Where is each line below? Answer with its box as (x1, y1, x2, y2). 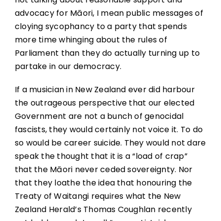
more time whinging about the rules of (14, 34, 167, 46)
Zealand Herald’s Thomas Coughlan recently (14, 204, 192, 216)
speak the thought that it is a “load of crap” (14, 150, 187, 162)
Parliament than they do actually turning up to (14, 47, 200, 59)
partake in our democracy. (14, 61, 121, 73)
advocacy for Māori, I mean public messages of (14, 7, 203, 19)
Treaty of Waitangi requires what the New (14, 190, 181, 202)
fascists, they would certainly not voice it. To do (14, 124, 203, 136)
